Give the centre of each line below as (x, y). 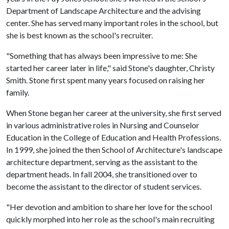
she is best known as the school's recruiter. (80, 35)
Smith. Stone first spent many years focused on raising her (106, 80)
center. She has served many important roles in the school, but (112, 23)
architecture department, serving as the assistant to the (102, 162)
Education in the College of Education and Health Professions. (113, 137)
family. (18, 92)
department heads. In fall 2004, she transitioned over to (102, 174)
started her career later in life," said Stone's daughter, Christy (110, 68)
